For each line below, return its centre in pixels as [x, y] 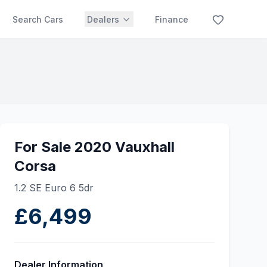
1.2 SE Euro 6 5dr [54, 188]
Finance [172, 19]
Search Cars [38, 19]
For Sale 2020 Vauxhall [94, 147]
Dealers [103, 19]
